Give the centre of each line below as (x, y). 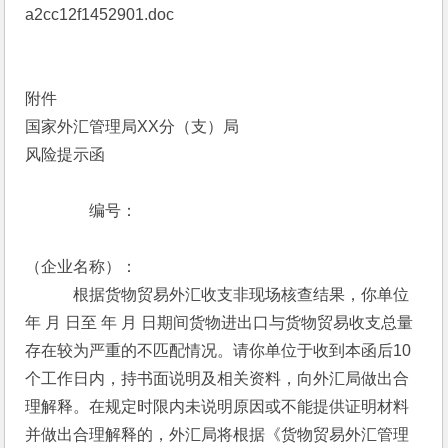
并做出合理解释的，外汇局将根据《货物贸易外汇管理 (217, 434)
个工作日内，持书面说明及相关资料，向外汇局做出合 (217, 378)
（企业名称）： (83, 266)
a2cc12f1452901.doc (100, 14)
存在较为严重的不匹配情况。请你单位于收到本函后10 (218, 350)
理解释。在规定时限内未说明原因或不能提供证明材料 (217, 406)
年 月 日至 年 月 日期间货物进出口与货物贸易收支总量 (219, 322)
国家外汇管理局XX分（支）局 (132, 126)
